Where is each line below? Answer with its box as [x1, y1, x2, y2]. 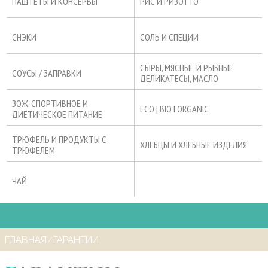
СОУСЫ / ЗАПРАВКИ [11, 66, 81, 80]
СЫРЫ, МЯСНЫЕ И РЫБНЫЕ [139, 60, 233, 74]
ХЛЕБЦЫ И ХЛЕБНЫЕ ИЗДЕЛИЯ [139, 138, 247, 151]
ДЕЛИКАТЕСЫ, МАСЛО [139, 71, 218, 85]
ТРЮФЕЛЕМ [11, 143, 55, 157]
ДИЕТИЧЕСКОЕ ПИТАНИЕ [11, 107, 102, 121]
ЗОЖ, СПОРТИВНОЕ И [11, 96, 88, 110]
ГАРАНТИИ [53, 236, 99, 245]
